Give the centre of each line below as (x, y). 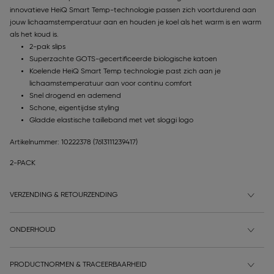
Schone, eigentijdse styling (74, 109)
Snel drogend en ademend (75, 96)
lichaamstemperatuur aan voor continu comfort (111, 84)
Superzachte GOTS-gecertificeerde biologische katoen (123, 60)
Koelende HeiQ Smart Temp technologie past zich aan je (125, 72)
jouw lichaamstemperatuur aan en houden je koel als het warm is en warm (135, 23)
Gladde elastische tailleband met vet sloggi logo (111, 121)
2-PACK (23, 164)
